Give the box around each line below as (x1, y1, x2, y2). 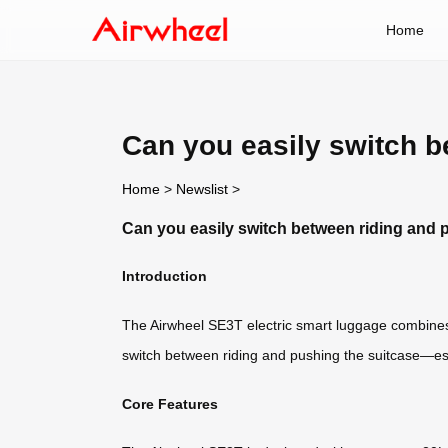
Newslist (176, 180, 228, 197)
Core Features (122, 395, 218, 412)
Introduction (122, 268, 207, 285)
